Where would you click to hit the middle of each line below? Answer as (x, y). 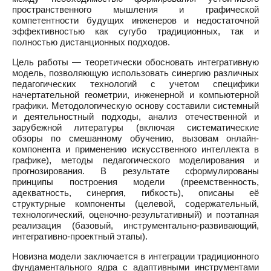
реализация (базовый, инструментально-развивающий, (135, 225)
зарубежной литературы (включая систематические (135, 127)
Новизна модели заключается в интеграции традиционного (135, 256)
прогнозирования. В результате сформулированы (135, 171)
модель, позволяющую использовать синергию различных (135, 73)
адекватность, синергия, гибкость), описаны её (135, 193)
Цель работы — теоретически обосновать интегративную (135, 62)
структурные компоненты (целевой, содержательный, (135, 204)
